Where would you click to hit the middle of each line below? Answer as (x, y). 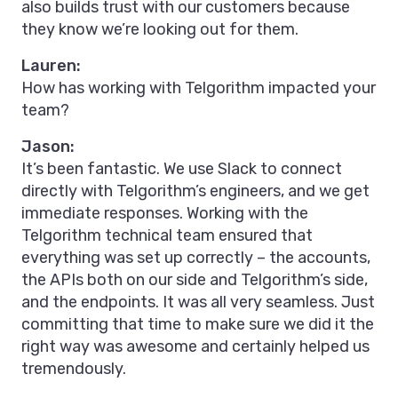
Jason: (48, 147)
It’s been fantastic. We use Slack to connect (182, 169)
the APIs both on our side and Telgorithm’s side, (195, 280)
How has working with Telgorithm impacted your (199, 88)
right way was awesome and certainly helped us (195, 347)
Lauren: (51, 66)
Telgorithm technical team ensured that (167, 236)
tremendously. (74, 369)
